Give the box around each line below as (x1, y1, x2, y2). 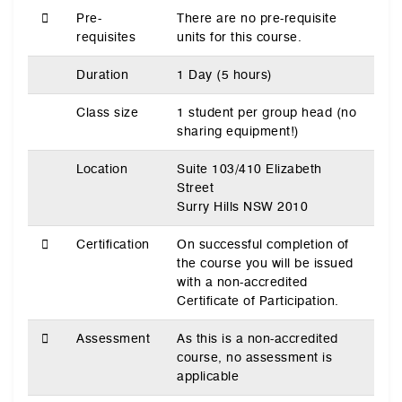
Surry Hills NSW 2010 (177, 198, 308, 214)
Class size (76, 104, 138, 120)
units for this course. (177, 29, 301, 45)
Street (177, 179, 214, 196)
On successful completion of (177, 236, 349, 252)
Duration (76, 66, 128, 83)
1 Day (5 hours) (177, 66, 273, 83)
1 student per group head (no (177, 104, 356, 120)
